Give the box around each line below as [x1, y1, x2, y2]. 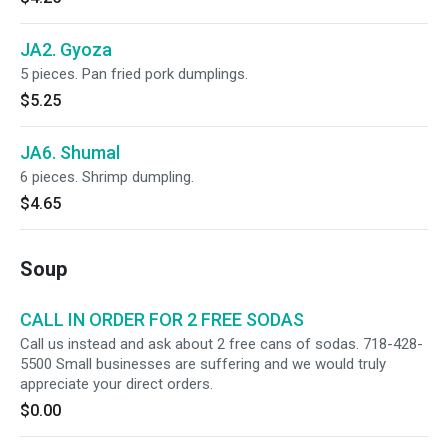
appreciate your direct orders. [20, 375, 213, 393]
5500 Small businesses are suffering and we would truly [20, 355, 386, 373]
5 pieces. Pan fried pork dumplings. [20, 65, 248, 83]
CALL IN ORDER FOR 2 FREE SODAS [20, 309, 304, 330]
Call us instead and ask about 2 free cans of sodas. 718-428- [20, 335, 423, 353]
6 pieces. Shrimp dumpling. [20, 168, 194, 186]
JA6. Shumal [20, 142, 120, 163]
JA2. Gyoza [20, 39, 112, 60]
